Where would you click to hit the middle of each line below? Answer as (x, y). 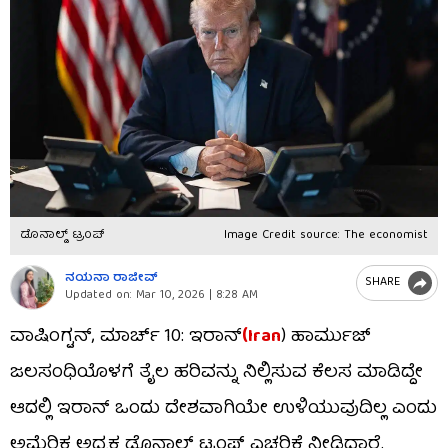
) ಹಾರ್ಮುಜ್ (326, 337)
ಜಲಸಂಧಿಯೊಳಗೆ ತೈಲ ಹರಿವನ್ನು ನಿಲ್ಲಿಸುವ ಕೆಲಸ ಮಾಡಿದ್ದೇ (216, 373)
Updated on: (98, 296)
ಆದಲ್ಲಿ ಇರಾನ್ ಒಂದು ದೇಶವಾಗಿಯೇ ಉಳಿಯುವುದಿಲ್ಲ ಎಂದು (223, 409)
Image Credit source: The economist (326, 235)
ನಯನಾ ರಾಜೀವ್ (111, 279)
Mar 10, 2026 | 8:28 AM (195, 296)
